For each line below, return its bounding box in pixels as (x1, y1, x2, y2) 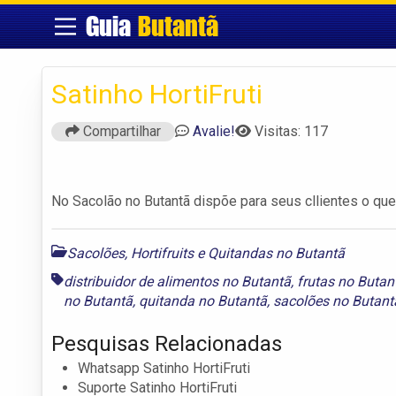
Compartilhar (80, 122, 161, 140)
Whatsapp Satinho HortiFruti (78, 359, 250, 377)
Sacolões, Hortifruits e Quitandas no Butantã (67, 244, 345, 262)
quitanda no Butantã (139, 292, 267, 309)
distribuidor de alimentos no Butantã (64, 272, 292, 290)
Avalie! (193, 122, 235, 140)
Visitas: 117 (255, 122, 328, 140)
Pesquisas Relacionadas (51, 331, 282, 356)
